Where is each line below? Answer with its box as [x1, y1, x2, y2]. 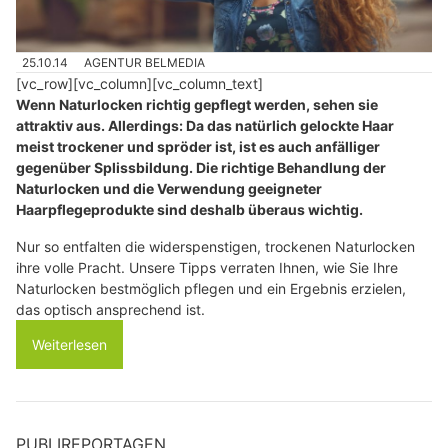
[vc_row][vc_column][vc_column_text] [16, 74, 263, 92]
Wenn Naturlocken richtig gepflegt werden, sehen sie [16, 95, 378, 113]
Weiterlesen [32, 335, 107, 353]
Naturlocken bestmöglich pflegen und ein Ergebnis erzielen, [16, 279, 406, 297]
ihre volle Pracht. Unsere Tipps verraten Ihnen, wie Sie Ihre [16, 258, 398, 276]
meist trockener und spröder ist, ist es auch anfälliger [16, 137, 380, 155]
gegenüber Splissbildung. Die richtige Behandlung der [16, 158, 386, 176]
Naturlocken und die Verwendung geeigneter [16, 179, 322, 197]
